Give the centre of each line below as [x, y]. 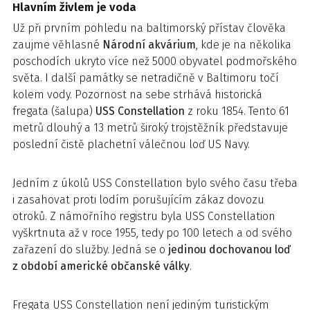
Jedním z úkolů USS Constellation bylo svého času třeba [155, 183]
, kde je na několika [244, 45]
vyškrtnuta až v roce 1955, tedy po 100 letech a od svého [152, 233]
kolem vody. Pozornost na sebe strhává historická [137, 94]
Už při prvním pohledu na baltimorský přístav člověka [149, 28]
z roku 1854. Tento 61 [237, 111]
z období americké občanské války [101, 266]
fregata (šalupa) [54, 111]
